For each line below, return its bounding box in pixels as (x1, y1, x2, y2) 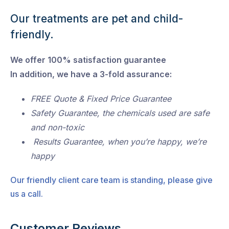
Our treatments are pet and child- (10, 12, 183, 26)
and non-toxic (31, 122, 84, 133)
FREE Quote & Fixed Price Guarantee (31, 94, 171, 104)
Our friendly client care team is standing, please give (10, 175, 213, 186)
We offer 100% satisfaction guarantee (10, 55, 166, 65)
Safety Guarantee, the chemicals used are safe (31, 108, 210, 119)
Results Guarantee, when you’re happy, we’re (31, 136, 207, 147)
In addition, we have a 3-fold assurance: (10, 69, 172, 80)
